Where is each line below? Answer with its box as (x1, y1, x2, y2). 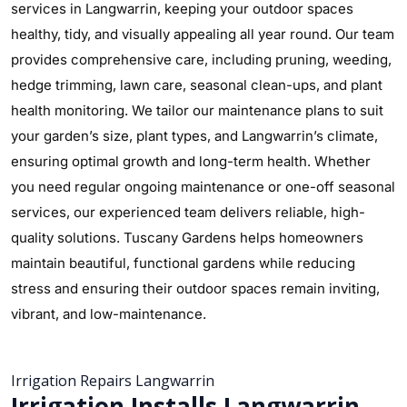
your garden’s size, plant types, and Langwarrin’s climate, (11, 127, 378, 144)
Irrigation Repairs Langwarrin (11, 371, 214, 391)
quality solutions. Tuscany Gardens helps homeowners (11, 229, 363, 246)
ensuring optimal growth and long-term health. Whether (11, 153, 371, 170)
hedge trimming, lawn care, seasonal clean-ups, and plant (11, 76, 382, 94)
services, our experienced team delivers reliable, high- (11, 203, 365, 221)
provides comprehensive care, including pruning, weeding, (11, 51, 392, 68)
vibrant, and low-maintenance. (11, 305, 206, 323)
